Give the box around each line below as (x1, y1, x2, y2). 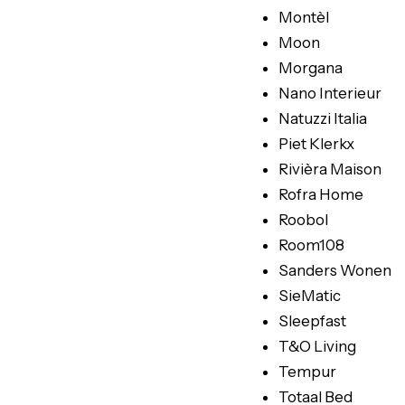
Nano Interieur (278, 84, 381, 102)
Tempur (278, 363, 336, 381)
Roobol (278, 211, 328, 229)
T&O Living (278, 337, 356, 355)
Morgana (278, 59, 343, 77)
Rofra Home (278, 185, 363, 203)
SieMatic (278, 287, 341, 305)
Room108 (278, 236, 344, 254)
